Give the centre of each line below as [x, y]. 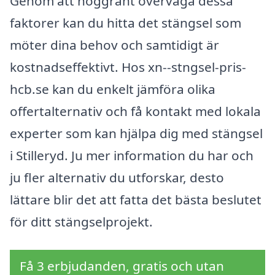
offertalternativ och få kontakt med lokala [135, 111]
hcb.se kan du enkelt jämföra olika [113, 89]
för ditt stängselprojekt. [81, 221]
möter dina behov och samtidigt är [114, 45]
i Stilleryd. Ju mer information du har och [132, 155]
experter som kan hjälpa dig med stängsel [136, 133]
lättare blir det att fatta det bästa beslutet [136, 199]
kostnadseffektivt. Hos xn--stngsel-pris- [128, 67]
